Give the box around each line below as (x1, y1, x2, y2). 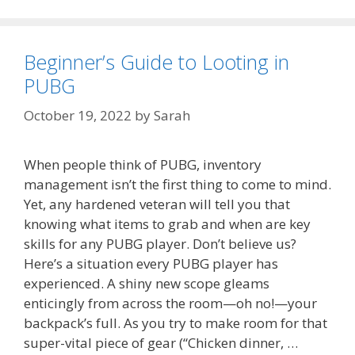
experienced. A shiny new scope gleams (24, 274, 269, 293)
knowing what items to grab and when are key (24, 215, 311, 234)
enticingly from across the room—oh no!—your (24, 294, 317, 313)
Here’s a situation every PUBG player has (24, 254, 278, 273)
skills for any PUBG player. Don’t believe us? (24, 235, 296, 254)
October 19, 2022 (24, 106, 132, 125)
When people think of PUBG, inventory (24, 155, 261, 174)
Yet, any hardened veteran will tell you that (24, 195, 290, 214)
